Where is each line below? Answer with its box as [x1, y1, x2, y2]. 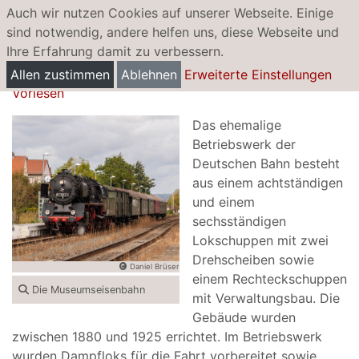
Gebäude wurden [192, 309, 296, 325]
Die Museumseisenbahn [29, 283, 145, 296]
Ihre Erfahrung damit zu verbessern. [6, 43, 224, 59]
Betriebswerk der [192, 136, 296, 152]
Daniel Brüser [127, 261, 179, 271]
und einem [192, 194, 255, 210]
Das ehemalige [192, 117, 281, 133]
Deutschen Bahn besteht [192, 155, 340, 171]
